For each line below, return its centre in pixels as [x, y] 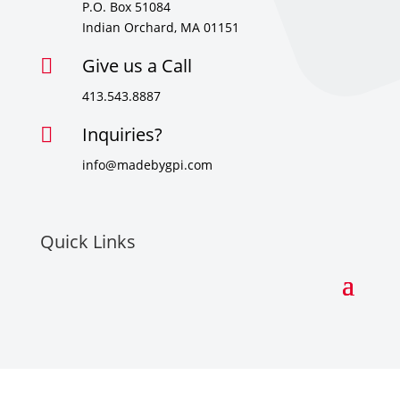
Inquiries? [122, 135]
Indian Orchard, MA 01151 [160, 28]
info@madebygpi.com [147, 165]
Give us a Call [137, 66]
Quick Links [87, 241]
